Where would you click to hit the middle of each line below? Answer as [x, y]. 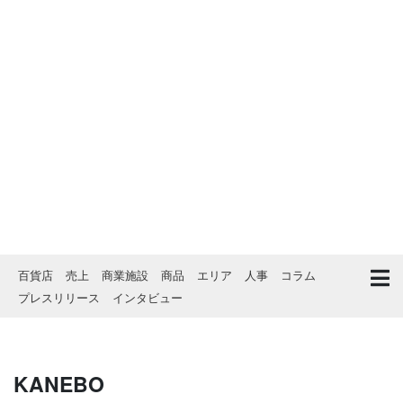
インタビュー [148, 297]
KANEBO [59, 384]
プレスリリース [59, 297]
